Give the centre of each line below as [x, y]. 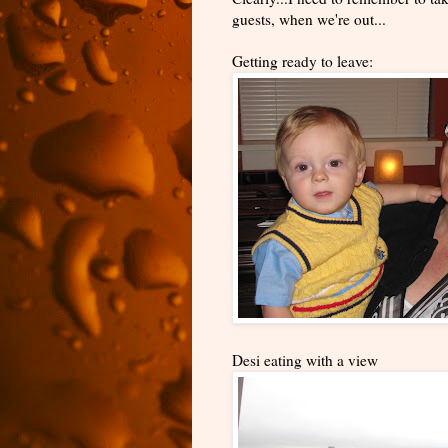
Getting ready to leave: [302, 60]
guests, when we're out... [309, 18]
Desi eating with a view [305, 359]
